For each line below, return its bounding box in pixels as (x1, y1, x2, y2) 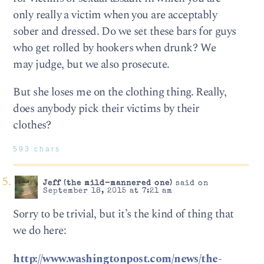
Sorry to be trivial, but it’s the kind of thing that (13, 206, 234, 223)
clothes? (13, 117, 51, 134)
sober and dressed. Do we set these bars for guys (13, 23, 236, 41)
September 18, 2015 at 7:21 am (42, 187, 173, 196)
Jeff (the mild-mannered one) (42, 180, 173, 188)
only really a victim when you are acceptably (13, 6, 217, 24)
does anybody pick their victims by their (13, 100, 200, 118)
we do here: (13, 222, 67, 240)
